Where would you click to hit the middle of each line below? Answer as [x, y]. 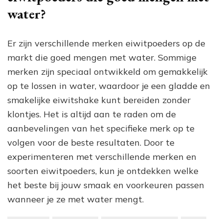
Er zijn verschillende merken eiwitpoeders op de [106, 44]
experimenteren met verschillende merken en [102, 157]
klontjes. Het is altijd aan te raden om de [92, 114]
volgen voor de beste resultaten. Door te [91, 143]
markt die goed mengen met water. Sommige [102, 58]
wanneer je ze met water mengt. [76, 199]
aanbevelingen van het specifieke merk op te [101, 129]
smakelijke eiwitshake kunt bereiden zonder [99, 100]
